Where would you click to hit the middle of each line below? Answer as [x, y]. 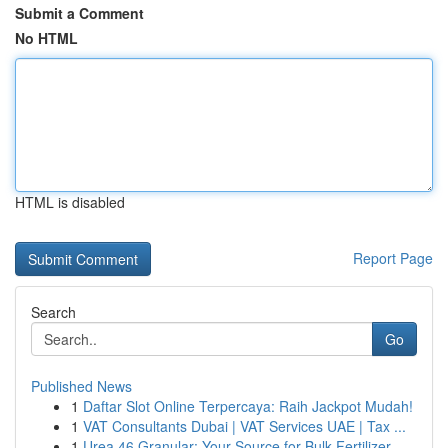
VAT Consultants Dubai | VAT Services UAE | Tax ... [244, 426]
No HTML [46, 38]
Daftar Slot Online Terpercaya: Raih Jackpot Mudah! [248, 406]
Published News [81, 386]
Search [53, 312]
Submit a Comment [79, 13]
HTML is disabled [70, 202]
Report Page [393, 258]
